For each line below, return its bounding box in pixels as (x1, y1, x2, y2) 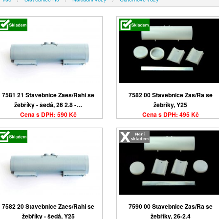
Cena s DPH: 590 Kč (20, 109, 77, 119)
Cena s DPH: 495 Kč (142, 109, 199, 119)
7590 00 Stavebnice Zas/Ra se (128, 202, 213, 211)
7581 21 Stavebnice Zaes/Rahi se (2, 90, 95, 99)
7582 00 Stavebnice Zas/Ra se (128, 90, 213, 99)
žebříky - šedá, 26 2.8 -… (14, 100, 83, 109)
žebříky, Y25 (153, 100, 188, 109)
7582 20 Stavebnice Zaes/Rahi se (2, 202, 95, 211)
